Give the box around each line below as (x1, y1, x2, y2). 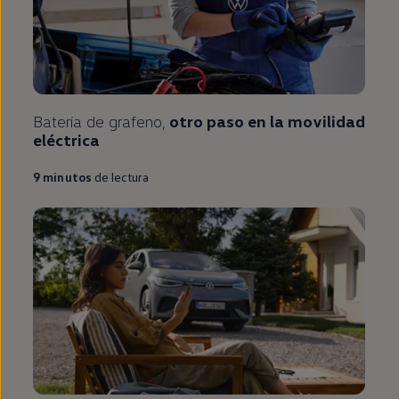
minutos (43, 168, 92, 184)
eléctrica (33, 129, 100, 150)
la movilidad (266, 110, 365, 131)
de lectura (94, 168, 150, 184)
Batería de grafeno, (33, 110, 170, 131)
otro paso (169, 110, 245, 131)
